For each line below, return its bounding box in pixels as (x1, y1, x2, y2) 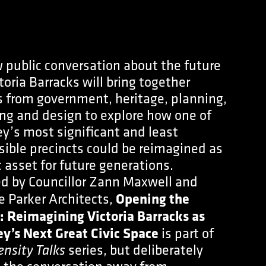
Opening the (116, 188, 189, 208)
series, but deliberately (65, 239, 203, 260)
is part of (159, 223, 214, 243)
